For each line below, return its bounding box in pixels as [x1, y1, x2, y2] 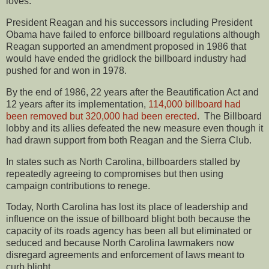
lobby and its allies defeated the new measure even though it [6, 122, 263, 133]
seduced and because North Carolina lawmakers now [6, 238, 234, 249]
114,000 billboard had [148, 98, 241, 109]
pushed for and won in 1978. [6, 65, 127, 76]
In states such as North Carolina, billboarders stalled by [6, 156, 240, 167]
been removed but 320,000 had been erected [6, 110, 197, 121]
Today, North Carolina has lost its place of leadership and [6, 202, 248, 213]
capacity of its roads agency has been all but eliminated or [6, 226, 252, 237]
